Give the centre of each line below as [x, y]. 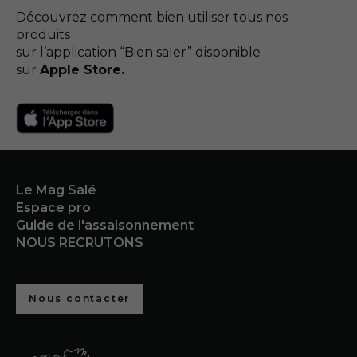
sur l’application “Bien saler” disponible [140, 52]
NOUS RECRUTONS [80, 243]
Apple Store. [82, 69]
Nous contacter [80, 299]
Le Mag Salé [56, 190]
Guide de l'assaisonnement [105, 226]
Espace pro [53, 208]
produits [46, 34]
